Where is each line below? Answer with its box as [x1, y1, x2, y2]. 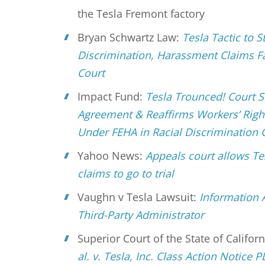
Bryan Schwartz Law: [77, 30, 183, 44]
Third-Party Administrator [77, 208, 205, 222]
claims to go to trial [77, 166, 177, 180]
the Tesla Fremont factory [77, 7, 205, 21]
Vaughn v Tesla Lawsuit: [77, 190, 200, 204]
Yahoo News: [77, 148, 146, 163]
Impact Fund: [77, 89, 146, 104]
